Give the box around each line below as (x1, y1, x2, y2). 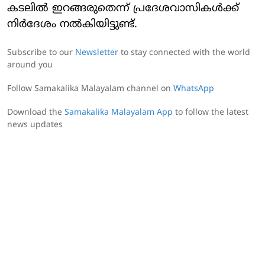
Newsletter (75, 47, 118, 58)
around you (7, 60, 53, 70)
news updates (7, 119, 65, 130)
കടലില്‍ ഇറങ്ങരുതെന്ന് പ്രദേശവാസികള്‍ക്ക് (7, 1, 239, 15)
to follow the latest (173, 107, 248, 118)
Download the (7, 107, 64, 118)
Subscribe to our (7, 47, 75, 58)
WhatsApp (173, 83, 214, 94)
